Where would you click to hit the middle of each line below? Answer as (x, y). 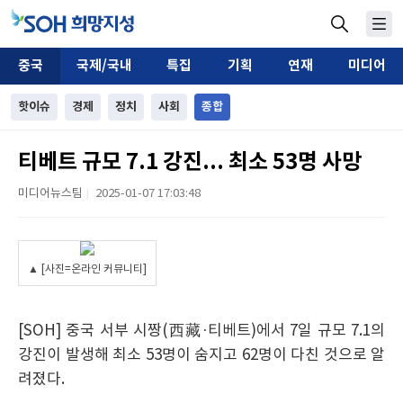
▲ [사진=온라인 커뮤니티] (87, 269)
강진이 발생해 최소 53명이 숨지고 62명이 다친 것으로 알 (201, 355)
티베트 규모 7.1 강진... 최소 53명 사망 (190, 162)
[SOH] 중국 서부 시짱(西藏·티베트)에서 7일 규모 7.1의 (201, 331)
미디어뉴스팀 (50, 194)
